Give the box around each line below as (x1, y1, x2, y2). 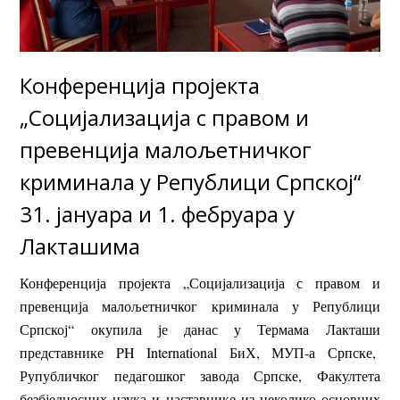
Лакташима (20, 231, 141, 262)
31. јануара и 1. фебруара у (20, 199, 296, 229)
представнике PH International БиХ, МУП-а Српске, (20, 343, 380, 362)
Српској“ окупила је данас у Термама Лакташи (20, 320, 380, 339)
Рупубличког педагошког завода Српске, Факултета (20, 366, 380, 386)
